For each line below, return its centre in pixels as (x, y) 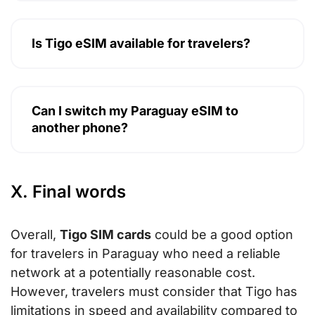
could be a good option (222, 234)
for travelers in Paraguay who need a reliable (146, 253)
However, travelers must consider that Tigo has (154, 291)
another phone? (80, 127)
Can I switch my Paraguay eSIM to (135, 110)
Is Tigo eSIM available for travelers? (141, 43)
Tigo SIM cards (105, 234)
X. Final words (68, 191)
